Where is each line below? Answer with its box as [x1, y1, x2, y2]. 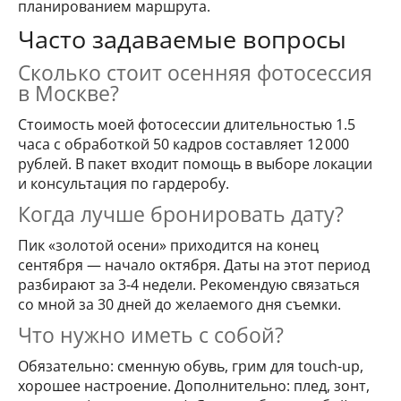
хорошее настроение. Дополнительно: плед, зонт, [18, 376, 370, 396]
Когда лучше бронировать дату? [18, 200, 344, 228]
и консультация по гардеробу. [18, 174, 229, 193]
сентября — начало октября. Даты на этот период [18, 255, 370, 275]
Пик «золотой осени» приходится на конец [18, 235, 319, 255]
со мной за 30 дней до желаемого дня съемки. [18, 294, 341, 314]
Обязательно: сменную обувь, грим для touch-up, [18, 356, 363, 376]
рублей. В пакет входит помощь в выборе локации [18, 154, 372, 174]
